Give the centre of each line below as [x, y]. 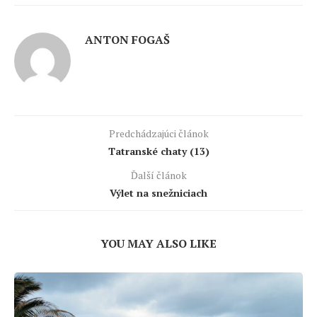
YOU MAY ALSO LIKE [158, 244]
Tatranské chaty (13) [158, 151]
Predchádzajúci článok [158, 134]
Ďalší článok [158, 175]
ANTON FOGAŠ [127, 40]
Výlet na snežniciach [158, 193]
